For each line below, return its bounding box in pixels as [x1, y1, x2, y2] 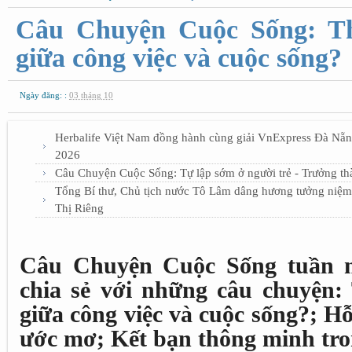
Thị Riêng [55, 202, 104, 214]
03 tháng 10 [69, 90, 113, 100]
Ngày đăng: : [20, 90, 69, 100]
